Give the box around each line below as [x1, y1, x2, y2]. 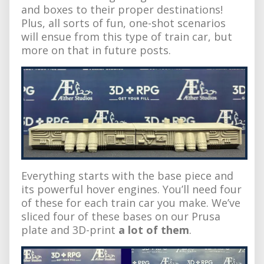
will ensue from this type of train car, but [21, 29, 232, 44]
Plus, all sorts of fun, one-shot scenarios [21, 15, 226, 30]
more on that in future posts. [21, 42, 171, 57]
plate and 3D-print [21, 222, 118, 237]
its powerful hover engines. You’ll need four [21, 181, 242, 196]
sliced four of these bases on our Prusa [21, 209, 220, 223]
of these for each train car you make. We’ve [21, 195, 240, 210]
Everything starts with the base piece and [21, 168, 233, 183]
